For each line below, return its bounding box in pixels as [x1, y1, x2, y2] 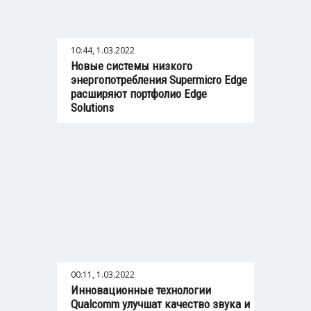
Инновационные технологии [71, 283, 211, 298]
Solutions [71, 101, 114, 115]
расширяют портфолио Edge [71, 87, 207, 101]
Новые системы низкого [71, 59, 192, 74]
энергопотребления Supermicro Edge [71, 73, 247, 87]
